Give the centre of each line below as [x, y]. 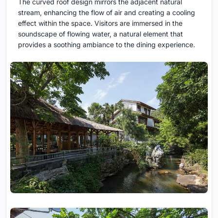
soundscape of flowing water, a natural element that [100, 34]
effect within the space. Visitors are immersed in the [100, 23]
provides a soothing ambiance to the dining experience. [107, 44]
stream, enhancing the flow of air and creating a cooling [107, 12]
